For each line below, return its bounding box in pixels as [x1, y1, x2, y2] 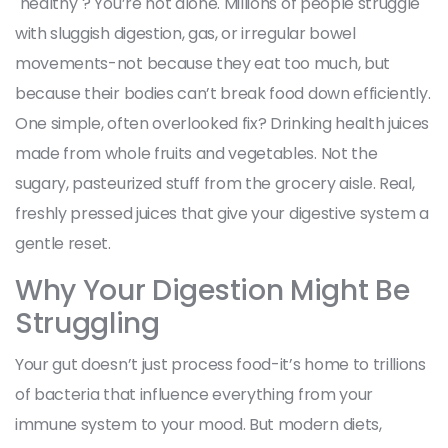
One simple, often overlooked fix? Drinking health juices [15, 111, 430, 135]
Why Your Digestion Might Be [15, 270, 410, 310]
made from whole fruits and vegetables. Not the [15, 141, 378, 165]
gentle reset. [15, 231, 111, 255]
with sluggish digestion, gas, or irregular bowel [15, 21, 356, 45]
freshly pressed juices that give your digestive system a [15, 201, 430, 225]
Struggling [15, 303, 160, 343]
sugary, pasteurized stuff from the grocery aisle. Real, [15, 171, 415, 195]
